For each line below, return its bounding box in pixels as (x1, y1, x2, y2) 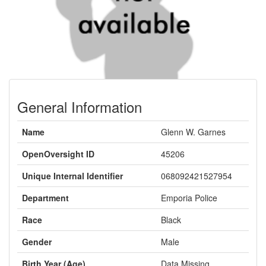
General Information (17, 96, 142, 117)
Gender (22, 236, 52, 248)
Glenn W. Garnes (161, 126, 226, 138)
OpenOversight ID (22, 148, 94, 160)
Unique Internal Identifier (22, 170, 123, 182)
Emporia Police (161, 192, 217, 204)
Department (22, 192, 69, 204)
